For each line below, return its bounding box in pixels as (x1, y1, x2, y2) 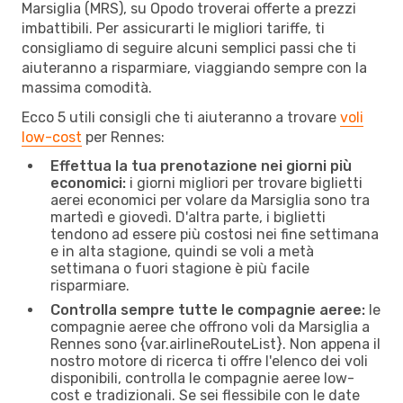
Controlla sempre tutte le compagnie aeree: (50, 300, 365, 318)
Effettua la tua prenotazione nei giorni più (50, 157, 352, 175)
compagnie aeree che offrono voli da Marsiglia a (50, 318, 370, 336)
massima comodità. (22, 78, 152, 96)
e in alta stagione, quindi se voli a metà (50, 242, 314, 260)
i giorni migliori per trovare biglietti (126, 174, 363, 192)
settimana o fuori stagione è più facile (50, 259, 309, 277)
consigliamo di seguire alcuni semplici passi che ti (22, 39, 356, 57)
